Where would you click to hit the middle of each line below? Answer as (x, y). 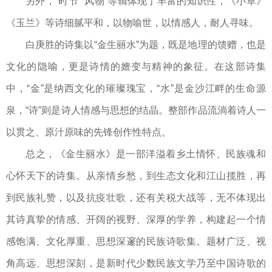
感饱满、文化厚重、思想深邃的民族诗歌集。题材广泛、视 (136, 242)
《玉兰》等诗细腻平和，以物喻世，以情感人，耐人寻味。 (132, 23)
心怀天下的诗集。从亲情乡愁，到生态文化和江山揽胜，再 (136, 176)
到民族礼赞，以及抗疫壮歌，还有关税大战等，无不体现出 (136, 198)
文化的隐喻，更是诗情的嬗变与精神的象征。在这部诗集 (136, 67)
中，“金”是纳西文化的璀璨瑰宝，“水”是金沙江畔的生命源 (136, 89)
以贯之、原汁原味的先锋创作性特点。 (89, 132)
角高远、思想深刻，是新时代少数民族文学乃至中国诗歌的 (136, 263)
